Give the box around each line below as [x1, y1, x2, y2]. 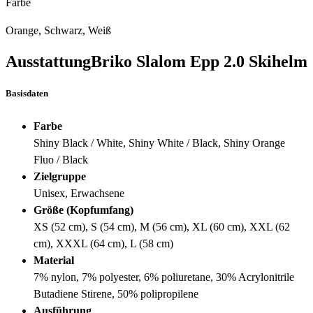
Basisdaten [6, 88, 48, 99]
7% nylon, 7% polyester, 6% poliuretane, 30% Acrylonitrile [34, 270, 294, 283]
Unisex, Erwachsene [34, 187, 124, 199]
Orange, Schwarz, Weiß [6, 24, 111, 37]
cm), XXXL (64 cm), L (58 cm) [34, 237, 173, 249]
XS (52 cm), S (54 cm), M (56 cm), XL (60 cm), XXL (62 [34, 220, 290, 233]
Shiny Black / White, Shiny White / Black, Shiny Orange [34, 136, 285, 149]
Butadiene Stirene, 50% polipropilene [34, 287, 198, 300]
